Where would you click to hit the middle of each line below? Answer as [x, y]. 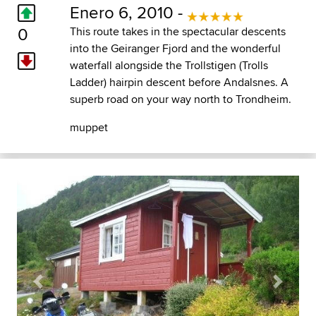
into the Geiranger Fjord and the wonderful [175, 48]
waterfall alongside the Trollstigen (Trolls [169, 65]
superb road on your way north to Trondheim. [180, 99]
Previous [58, 288]
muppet [89, 127]
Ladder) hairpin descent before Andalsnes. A [179, 82]
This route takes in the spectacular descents [177, 31]
